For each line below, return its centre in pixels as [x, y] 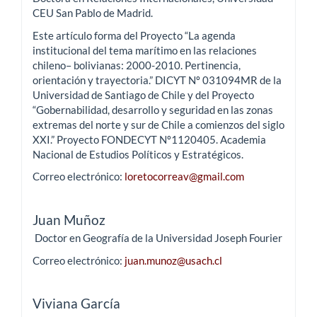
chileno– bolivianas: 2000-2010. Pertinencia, [137, 65]
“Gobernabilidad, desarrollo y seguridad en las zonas [153, 109]
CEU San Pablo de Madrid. [93, 13]
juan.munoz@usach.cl [173, 260]
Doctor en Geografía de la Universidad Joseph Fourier [157, 238]
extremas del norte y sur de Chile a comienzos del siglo [158, 124]
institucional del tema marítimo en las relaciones [145, 50]
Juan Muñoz [69, 220]
